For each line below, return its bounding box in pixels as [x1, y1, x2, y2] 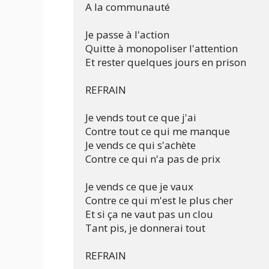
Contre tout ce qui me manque [85, 124, 230, 139]
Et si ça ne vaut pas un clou [85, 207, 213, 222]
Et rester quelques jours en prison [85, 55, 246, 70]
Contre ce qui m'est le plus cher [85, 193, 233, 208]
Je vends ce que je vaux [85, 180, 193, 194]
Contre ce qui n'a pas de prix [85, 152, 220, 166]
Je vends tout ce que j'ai [85, 110, 196, 125]
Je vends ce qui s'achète [85, 138, 196, 153]
